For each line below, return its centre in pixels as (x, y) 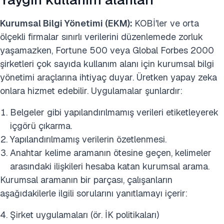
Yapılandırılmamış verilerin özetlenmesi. (88, 139)
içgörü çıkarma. (41, 126)
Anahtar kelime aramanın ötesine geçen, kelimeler (111, 153)
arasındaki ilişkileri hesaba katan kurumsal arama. (110, 166)
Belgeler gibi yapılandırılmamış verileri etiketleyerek (114, 112)
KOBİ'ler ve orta (167, 23)
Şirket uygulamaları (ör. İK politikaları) (84, 215)
